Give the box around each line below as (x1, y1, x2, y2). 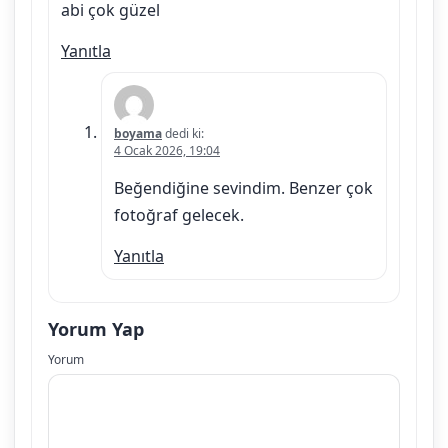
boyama (114, 124, 162, 142)
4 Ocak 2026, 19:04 (114, 141, 220, 159)
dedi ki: (165, 124, 204, 142)
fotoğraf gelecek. (114, 203, 244, 226)
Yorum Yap (48, 316, 144, 341)
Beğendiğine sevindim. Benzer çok (114, 176, 373, 199)
